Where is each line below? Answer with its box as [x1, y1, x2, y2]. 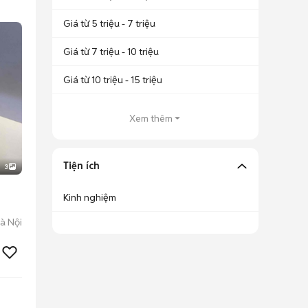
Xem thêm [129, 112, 173, 124]
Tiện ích [63, 159, 100, 172]
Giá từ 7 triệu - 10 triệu [63, 45, 159, 58]
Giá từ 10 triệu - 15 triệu [63, 74, 162, 86]
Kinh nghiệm [63, 191, 116, 203]
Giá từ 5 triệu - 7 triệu [63, 17, 155, 30]
